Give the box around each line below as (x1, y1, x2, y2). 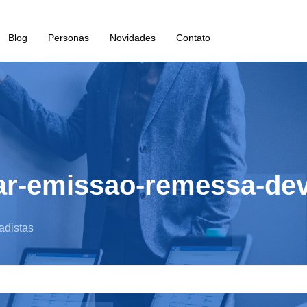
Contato (175, 32, 210, 43)
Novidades (109, 32, 156, 43)
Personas (47, 32, 89, 43)
